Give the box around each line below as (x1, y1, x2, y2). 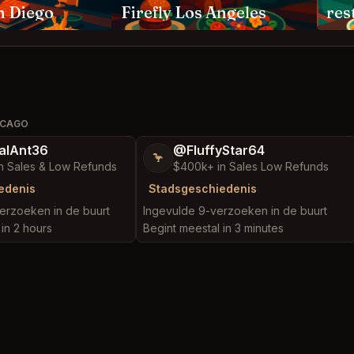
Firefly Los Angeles (121, 2, 266, 22)
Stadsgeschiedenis (149, 182, 257, 195)
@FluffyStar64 (173, 142, 265, 158)
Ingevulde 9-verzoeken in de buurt (143, 204, 327, 217)
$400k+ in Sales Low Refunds (173, 160, 329, 173)
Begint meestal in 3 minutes (143, 221, 284, 235)
